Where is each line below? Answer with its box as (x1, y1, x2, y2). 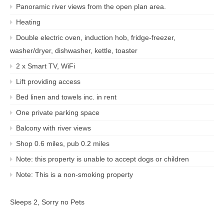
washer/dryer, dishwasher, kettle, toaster (10, 46, 137, 54)
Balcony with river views (16, 123, 91, 132)
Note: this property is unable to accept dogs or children (16, 154, 189, 163)
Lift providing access (16, 77, 80, 85)
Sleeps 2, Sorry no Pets (10, 197, 84, 206)
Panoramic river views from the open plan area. (16, 2, 166, 10)
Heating (16, 17, 40, 26)
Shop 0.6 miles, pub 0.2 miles (16, 139, 109, 147)
